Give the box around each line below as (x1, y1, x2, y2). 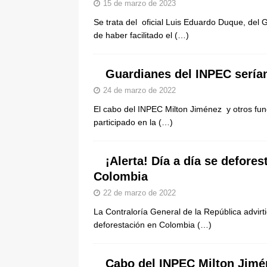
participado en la (94, 117, 159, 127)
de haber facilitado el (94, 30, 175, 40)
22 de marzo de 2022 (103, 188, 176, 197)
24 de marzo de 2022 (103, 86, 176, 95)
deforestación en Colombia (94, 220, 197, 229)
